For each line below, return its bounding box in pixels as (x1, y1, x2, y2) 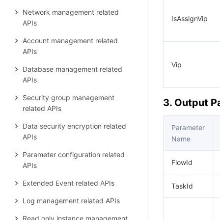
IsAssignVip (171, 14, 208, 23)
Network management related (23, 8, 119, 16)
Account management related (23, 36, 118, 45)
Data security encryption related (23, 122, 126, 130)
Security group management (23, 93, 114, 102)
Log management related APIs (23, 196, 120, 205)
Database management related (23, 65, 122, 73)
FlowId (171, 158, 192, 166)
